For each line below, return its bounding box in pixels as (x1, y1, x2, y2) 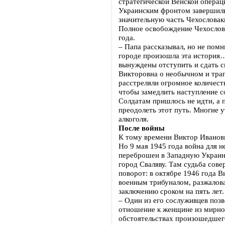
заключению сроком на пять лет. (119, 187, 224, 195)
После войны (119, 124, 165, 132)
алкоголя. (119, 115, 149, 123)
